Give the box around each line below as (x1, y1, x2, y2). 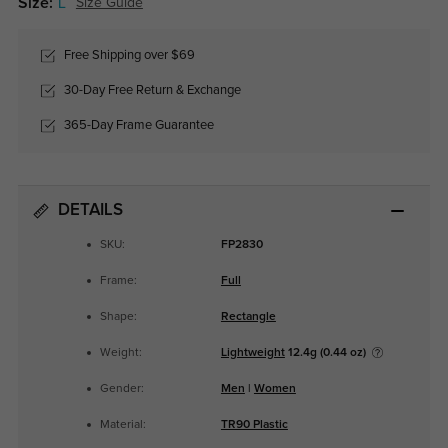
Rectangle (220, 311, 276, 324)
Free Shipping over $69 (60, 49, 195, 63)
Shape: (100, 311, 138, 324)
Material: (100, 419, 147, 432)
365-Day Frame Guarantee (60, 119, 214, 133)
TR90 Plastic (220, 419, 288, 432)
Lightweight (220, 347, 285, 360)
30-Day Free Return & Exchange (60, 84, 241, 98)
